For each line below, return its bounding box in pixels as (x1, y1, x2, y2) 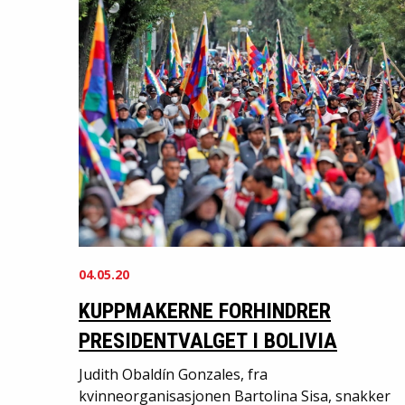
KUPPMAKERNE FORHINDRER (79, 297, 331, 324)
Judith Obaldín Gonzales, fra (79, 363, 268, 384)
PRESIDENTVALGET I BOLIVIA (79, 327, 337, 353)
